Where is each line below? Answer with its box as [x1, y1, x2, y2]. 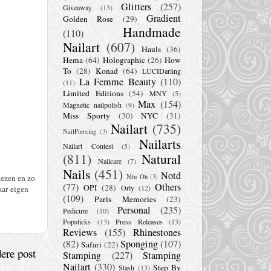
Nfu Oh [126, 172, 148, 181]
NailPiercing [63, 126, 96, 135]
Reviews [63, 225, 97, 239]
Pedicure [63, 205, 88, 215]
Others [155, 180, 181, 194]
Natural [142, 149, 181, 168]
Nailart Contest [63, 140, 113, 151]
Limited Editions [63, 87, 123, 99]
